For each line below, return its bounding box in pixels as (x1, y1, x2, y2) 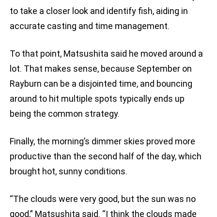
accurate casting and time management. (10, 21, 170, 31)
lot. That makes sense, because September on (10, 63, 192, 74)
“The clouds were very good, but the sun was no (10, 194, 196, 204)
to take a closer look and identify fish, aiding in (10, 6, 188, 16)
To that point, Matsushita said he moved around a (10, 48, 203, 59)
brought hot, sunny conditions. (10, 166, 127, 177)
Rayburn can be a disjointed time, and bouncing (10, 78, 192, 89)
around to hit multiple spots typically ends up (10, 93, 185, 104)
